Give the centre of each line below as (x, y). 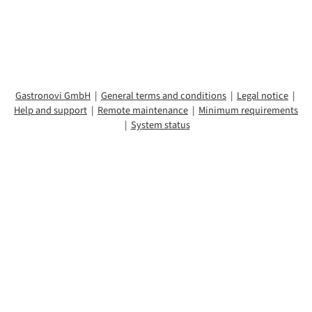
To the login (156, 22)
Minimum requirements (248, 110)
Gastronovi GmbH (53, 95)
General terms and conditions (164, 95)
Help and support (50, 110)
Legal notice (263, 95)
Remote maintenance (143, 110)
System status (160, 125)
